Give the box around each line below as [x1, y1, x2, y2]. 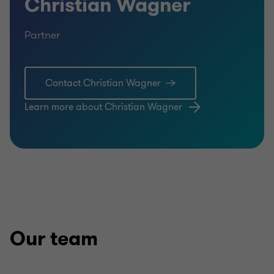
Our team [10, 226, 98, 252]
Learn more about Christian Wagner [24, 100, 182, 114]
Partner [24, 27, 60, 43]
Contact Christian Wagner [45, 76, 161, 90]
